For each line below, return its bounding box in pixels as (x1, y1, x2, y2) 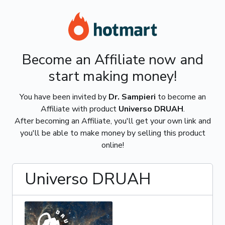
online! (101, 140, 124, 151)
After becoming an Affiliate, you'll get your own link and (14, 116, 211, 127)
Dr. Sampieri (108, 91, 156, 102)
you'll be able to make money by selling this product (20, 128, 205, 139)
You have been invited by (19, 91, 108, 102)
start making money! (48, 67, 177, 86)
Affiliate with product (40, 103, 119, 115)
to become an (155, 91, 206, 102)
